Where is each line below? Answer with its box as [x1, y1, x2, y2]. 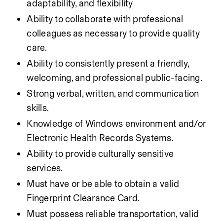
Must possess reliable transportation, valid [27, 208, 199, 220]
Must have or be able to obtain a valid [27, 178, 179, 189]
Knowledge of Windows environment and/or [27, 118, 206, 129]
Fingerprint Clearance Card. [27, 192, 140, 204]
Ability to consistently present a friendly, [27, 58, 189, 69]
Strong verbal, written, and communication [27, 88, 199, 99]
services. [27, 162, 63, 174]
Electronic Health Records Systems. [27, 132, 174, 144]
